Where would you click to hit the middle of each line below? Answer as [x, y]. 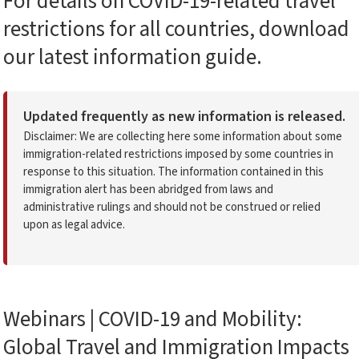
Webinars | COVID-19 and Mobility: [153, 319]
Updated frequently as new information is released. [184, 117]
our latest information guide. [133, 57]
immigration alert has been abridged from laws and [148, 190]
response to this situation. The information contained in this [173, 172]
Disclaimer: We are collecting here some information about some [183, 137]
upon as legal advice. [74, 225]
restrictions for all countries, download [176, 29]
